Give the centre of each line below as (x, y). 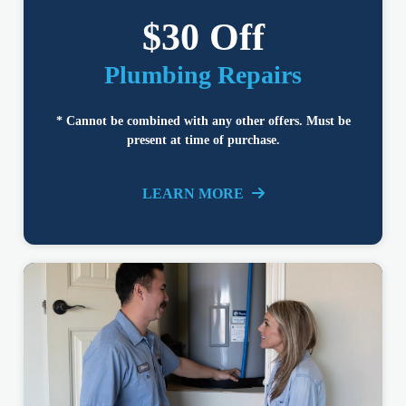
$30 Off (203, 38)
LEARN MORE (194, 194)
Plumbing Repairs (203, 75)
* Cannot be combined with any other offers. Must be (203, 121)
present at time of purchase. (203, 140)
